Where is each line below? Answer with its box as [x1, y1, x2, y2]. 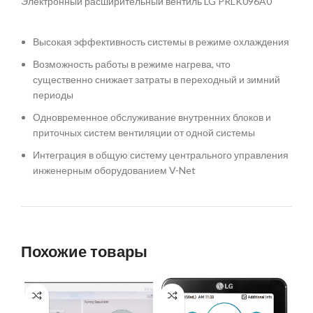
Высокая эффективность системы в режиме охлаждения [33, 35, 289, 48]
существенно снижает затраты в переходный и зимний [33, 73, 280, 85]
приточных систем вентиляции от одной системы [33, 126, 255, 138]
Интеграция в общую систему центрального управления [33, 148, 289, 161]
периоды [33, 88, 73, 101]
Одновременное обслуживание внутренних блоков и [33, 110, 271, 123]
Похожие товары [21, 240, 147, 263]
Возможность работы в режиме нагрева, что [33, 57, 231, 70]
